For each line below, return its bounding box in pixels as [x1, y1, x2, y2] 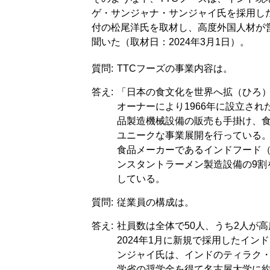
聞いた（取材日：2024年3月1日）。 [92, 37, 250, 47]
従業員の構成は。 [117, 197, 194, 207]
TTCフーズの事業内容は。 [117, 63, 233, 74]
